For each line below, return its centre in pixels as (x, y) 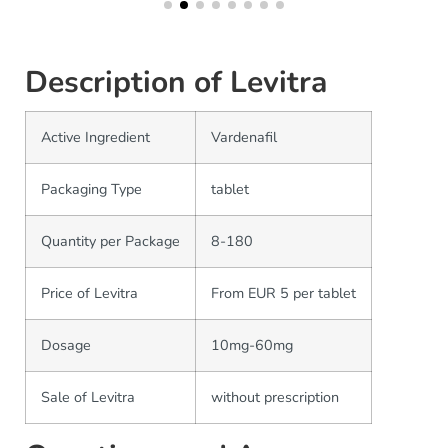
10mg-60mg (252, 345)
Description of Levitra (176, 82)
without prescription (275, 397)
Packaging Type (91, 189)
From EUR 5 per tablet (283, 293)
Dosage (66, 345)
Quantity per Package (110, 241)
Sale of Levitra (88, 397)
